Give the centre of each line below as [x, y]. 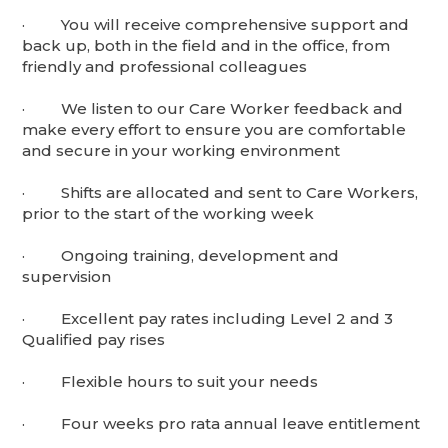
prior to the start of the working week [168, 214]
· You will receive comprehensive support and [216, 25]
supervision [67, 277]
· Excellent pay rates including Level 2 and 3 [208, 319]
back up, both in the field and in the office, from [206, 46]
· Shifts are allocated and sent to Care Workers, [220, 193]
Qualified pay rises [94, 340]
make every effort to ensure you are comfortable [214, 130]
